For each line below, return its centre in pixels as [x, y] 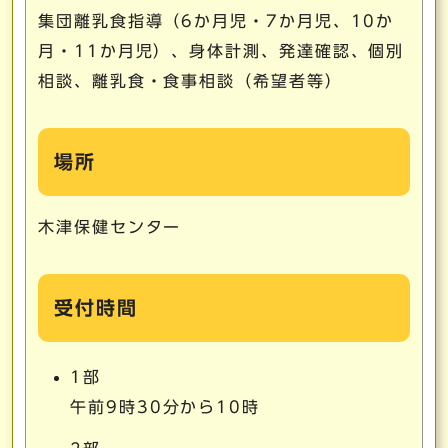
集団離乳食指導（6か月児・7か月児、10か [216, 21]
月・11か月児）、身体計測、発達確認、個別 [221, 51]
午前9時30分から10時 [165, 407]
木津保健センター [110, 227]
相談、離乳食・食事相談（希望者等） [190, 81]
